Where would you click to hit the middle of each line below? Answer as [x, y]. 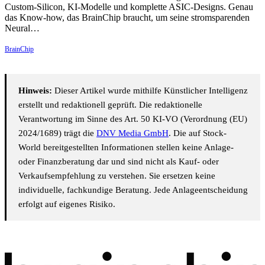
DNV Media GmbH [132, 133]
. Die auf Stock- [198, 133]
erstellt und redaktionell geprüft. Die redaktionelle [110, 105]
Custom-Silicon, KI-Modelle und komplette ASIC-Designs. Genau [129, 7]
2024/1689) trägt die [57, 133]
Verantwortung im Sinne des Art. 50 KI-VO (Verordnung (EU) [133, 119]
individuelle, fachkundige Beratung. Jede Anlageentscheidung [133, 190]
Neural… [22, 28]
